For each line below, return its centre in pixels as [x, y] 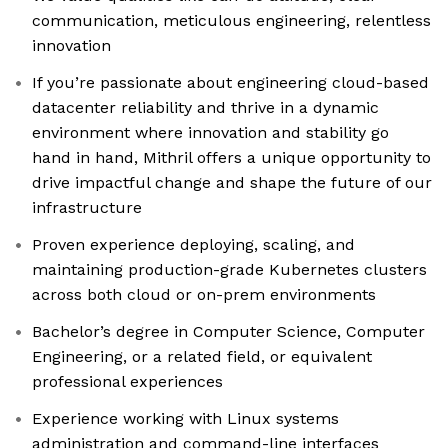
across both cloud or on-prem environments [204, 295]
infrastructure [87, 208]
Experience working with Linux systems [185, 419]
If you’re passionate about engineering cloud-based [230, 83]
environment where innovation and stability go [210, 133]
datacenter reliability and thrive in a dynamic [205, 108]
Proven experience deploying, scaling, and [193, 245]
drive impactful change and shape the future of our [232, 183]
